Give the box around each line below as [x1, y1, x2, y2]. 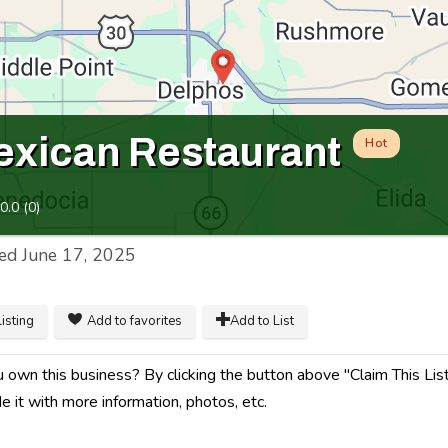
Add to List [230, 312, 294, 331]
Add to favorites [87, 312, 182, 331]
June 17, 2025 [22, 242, 136, 267]
